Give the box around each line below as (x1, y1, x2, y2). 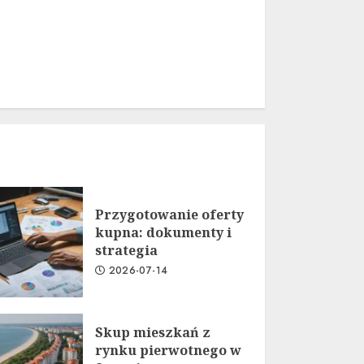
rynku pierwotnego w (94, 341, 241, 359)
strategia (94, 241, 158, 259)
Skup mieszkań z (94, 323, 210, 341)
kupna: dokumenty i (94, 223, 232, 241)
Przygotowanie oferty (94, 206, 244, 223)
